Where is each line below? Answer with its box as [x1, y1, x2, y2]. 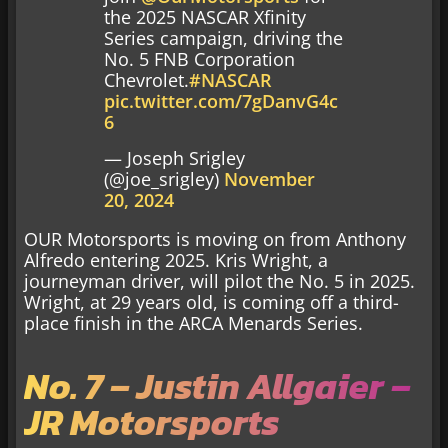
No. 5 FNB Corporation [104, 47, 295, 72]
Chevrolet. [104, 68, 189, 93]
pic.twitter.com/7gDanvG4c [104, 89, 338, 114]
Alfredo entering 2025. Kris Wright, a [24, 247, 328, 272]
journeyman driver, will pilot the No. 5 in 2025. [24, 268, 415, 293]
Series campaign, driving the [104, 26, 343, 51]
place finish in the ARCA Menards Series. [24, 310, 363, 335]
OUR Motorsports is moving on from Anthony [24, 226, 406, 251]
